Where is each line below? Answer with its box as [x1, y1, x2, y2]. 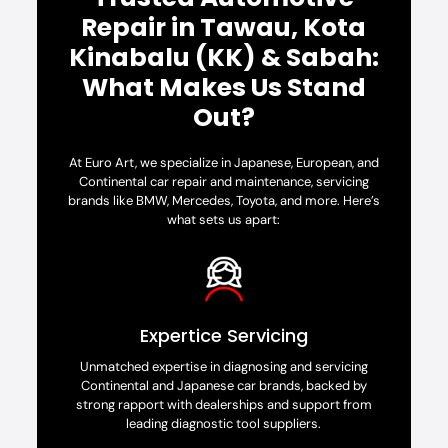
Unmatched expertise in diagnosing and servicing [79, 358, 368, 376]
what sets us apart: [167, 211, 281, 229]
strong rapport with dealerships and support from [75, 396, 372, 414]
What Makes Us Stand [81, 70, 366, 106]
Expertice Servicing [139, 323, 308, 349]
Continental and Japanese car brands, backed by [80, 377, 367, 395]
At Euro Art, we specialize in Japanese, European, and [68, 154, 379, 172]
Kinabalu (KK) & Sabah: [68, 40, 379, 76]
